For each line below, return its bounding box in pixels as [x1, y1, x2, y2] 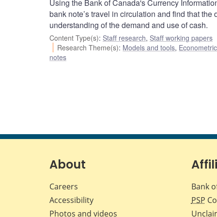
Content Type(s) [49, 33, 99, 43]
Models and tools [123, 43, 175, 53]
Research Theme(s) [57, 43, 119, 53]
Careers [49, 181, 78, 192]
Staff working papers [150, 33, 213, 43]
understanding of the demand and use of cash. [49, 19, 208, 31]
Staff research [103, 33, 146, 43]
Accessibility [49, 195, 93, 206]
